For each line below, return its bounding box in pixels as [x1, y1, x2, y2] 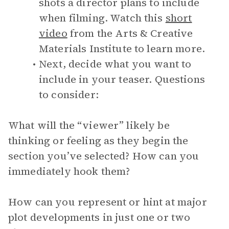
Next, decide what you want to [39, 57, 192, 71]
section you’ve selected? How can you [8, 149, 199, 163]
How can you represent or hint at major [8, 195, 207, 209]
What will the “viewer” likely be [8, 118, 170, 132]
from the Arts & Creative [67, 26, 193, 40]
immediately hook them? [8, 164, 130, 178]
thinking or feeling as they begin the [8, 133, 189, 148]
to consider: [39, 87, 99, 102]
